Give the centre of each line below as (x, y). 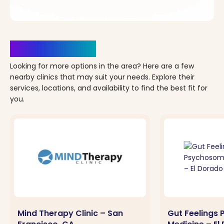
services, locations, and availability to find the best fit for (109, 88)
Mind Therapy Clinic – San (70, 213)
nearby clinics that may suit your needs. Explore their (102, 77)
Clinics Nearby (53, 48)
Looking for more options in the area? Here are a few (102, 66)
